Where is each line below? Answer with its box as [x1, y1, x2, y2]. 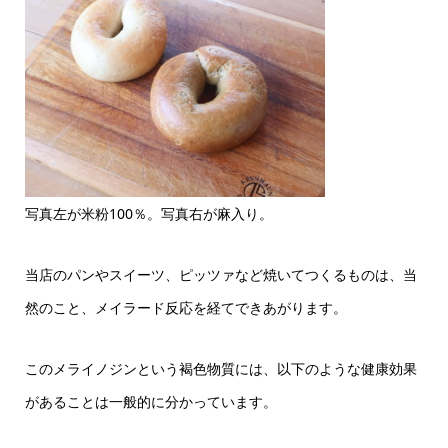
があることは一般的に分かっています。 [24, 392, 277, 412]
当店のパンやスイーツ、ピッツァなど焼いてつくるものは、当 [24, 265, 417, 285]
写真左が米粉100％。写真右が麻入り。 [24, 204, 273, 224]
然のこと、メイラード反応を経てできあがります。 [24, 298, 347, 318]
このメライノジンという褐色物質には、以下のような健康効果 [24, 359, 417, 379]
